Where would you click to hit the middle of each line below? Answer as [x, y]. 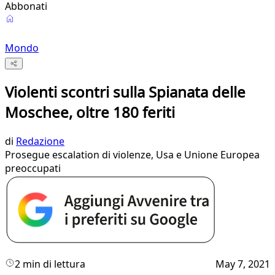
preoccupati [33, 168]
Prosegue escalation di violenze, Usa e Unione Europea [132, 155]
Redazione [40, 141]
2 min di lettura [50, 264]
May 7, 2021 [243, 264]
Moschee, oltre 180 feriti [90, 112]
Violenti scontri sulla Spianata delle [125, 92]
